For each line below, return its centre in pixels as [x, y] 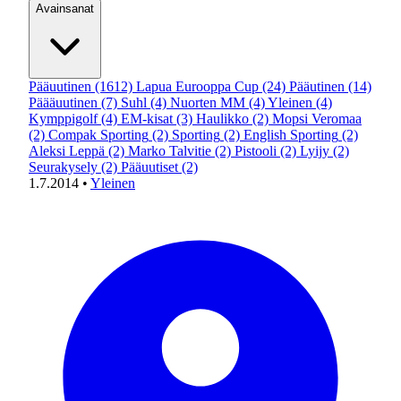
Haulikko [222, 119]
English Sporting [291, 135]
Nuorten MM [208, 102]
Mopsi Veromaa [317, 119]
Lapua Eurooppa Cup [197, 86]
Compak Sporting [98, 135]
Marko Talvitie [170, 151]
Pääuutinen [60, 86]
